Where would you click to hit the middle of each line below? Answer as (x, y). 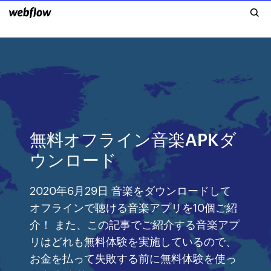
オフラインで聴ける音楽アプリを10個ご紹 (134, 207)
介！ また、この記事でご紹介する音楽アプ (135, 224)
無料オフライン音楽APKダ (133, 138)
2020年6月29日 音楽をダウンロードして (131, 190)
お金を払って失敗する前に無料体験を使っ (133, 257)
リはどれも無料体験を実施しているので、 (133, 240)
